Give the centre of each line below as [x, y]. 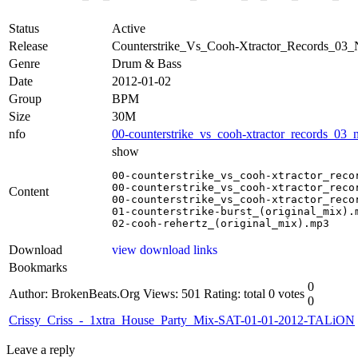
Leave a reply [41, 349]
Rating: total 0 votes [254, 293]
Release [28, 46]
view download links [165, 249]
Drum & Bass [147, 63]
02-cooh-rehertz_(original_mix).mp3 [221, 223]
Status [24, 28]
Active [129, 28]
